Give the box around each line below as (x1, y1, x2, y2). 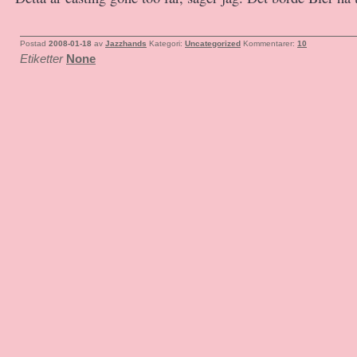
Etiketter (20, 52, 63, 65)
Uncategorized (185, 38, 241, 48)
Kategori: (149, 38, 185, 48)
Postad (20, 38, 49, 48)
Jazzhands (105, 38, 147, 48)
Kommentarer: (243, 38, 297, 48)
